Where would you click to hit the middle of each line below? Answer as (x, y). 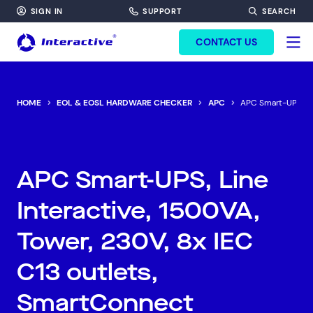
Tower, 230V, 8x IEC (135, 242)
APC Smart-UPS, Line (143, 180)
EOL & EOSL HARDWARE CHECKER (125, 103)
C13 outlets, (88, 272)
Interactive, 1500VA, (139, 211)
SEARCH (279, 11)
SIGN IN (47, 11)
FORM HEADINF (156, 19)
